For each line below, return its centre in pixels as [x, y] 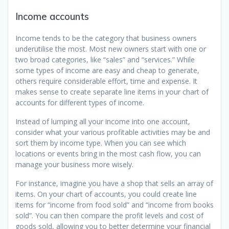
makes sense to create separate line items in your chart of [112, 92]
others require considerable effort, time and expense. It [106, 81]
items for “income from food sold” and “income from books [114, 205]
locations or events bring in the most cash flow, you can [108, 154]
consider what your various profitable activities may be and [113, 132]
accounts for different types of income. [80, 103]
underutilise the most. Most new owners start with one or [111, 49]
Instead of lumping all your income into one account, [103, 122]
